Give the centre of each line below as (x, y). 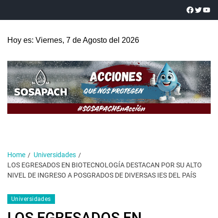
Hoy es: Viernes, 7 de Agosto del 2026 (73, 40)
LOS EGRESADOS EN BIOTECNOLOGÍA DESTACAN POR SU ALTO (105, 165)
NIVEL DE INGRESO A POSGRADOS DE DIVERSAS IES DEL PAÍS (102, 175)
